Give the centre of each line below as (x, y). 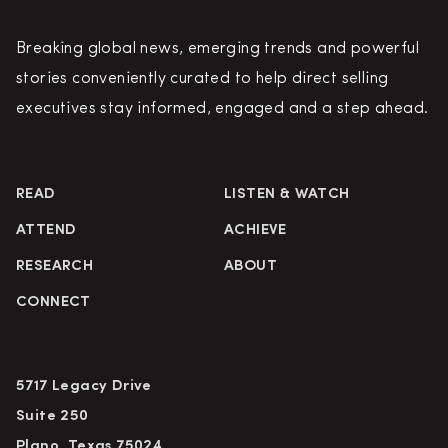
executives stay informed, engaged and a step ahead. (222, 109)
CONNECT (53, 303)
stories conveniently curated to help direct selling (202, 79)
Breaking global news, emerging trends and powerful (217, 49)
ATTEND (46, 231)
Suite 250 (52, 417)
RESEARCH (55, 267)
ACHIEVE (255, 231)
